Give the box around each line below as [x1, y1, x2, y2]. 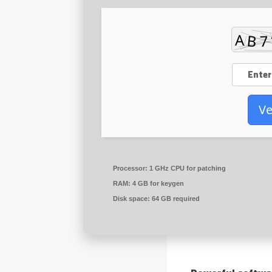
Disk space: [113, 195, 150, 202]
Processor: [113, 165, 148, 172]
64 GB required [150, 195, 200, 202]
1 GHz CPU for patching [148, 165, 226, 172]
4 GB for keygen [131, 180, 184, 187]
